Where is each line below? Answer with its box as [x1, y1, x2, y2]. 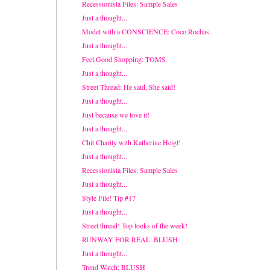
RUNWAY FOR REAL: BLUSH [81, 234, 178, 244]
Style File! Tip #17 [81, 192, 136, 202]
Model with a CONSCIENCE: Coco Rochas [81, 26, 209, 36]
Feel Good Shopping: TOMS [81, 54, 166, 64]
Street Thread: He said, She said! [81, 81, 175, 92]
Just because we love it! [81, 109, 149, 119]
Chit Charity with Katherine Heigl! [81, 137, 181, 147]
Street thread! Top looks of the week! [81, 220, 187, 230]
